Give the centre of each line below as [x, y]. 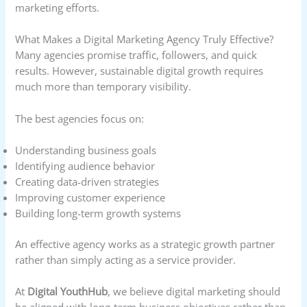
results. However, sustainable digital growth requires [139, 71]
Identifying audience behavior [85, 166]
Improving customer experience [90, 198]
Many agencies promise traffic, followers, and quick [136, 55]
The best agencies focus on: [80, 118]
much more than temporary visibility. [103, 87]
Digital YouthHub [68, 292]
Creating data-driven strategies [87, 182]
